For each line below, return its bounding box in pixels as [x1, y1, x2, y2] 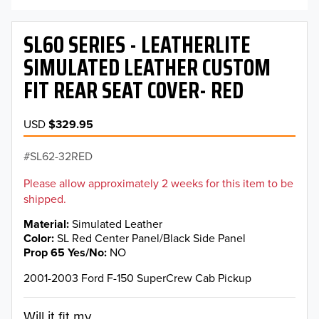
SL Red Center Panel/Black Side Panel [57, 229, 246, 246]
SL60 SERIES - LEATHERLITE [23, 26, 251, 63]
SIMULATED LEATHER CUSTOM [23, 49, 271, 85]
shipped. [23, 190, 66, 206]
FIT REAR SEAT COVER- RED [23, 72, 244, 108]
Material [23, 215, 66, 232]
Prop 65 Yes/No [23, 244, 104, 261]
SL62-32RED [30, 147, 93, 164]
